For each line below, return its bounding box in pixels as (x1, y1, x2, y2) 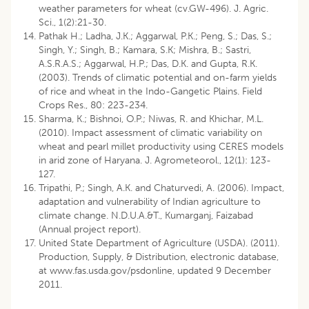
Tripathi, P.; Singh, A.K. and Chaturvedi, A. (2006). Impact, (39, 181, 284, 194)
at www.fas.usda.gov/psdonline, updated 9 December (39, 264, 271, 277)
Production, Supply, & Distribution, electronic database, (39, 250, 279, 263)
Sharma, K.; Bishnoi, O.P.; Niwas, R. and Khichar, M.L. (39, 112, 263, 125)
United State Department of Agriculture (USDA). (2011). (39, 237, 279, 249)
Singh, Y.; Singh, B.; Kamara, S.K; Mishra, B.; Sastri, (39, 43, 251, 56)
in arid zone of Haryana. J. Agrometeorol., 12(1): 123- (39, 154, 271, 166)
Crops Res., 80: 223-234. (39, 99, 150, 111)
